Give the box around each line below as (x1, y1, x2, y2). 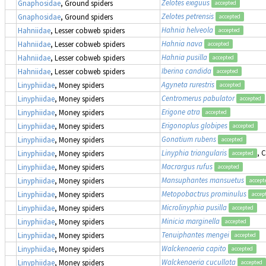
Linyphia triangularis (161, 147, 227, 157)
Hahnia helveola (161, 24, 213, 34)
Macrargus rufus (161, 161, 213, 171)
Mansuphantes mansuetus (161, 175, 244, 185)
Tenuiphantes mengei (161, 229, 229, 239)
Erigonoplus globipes (161, 120, 227, 130)
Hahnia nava (161, 38, 202, 48)
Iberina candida (161, 65, 211, 75)
